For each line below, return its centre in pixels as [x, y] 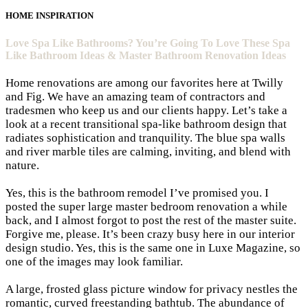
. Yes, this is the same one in [140, 247]
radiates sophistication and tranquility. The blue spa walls [145, 137]
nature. [22, 165]
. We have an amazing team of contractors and [154, 96]
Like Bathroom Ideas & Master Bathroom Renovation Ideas [146, 55]
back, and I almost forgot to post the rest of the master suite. [151, 220]
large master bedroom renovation [169, 206]
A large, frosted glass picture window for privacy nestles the [152, 289]
